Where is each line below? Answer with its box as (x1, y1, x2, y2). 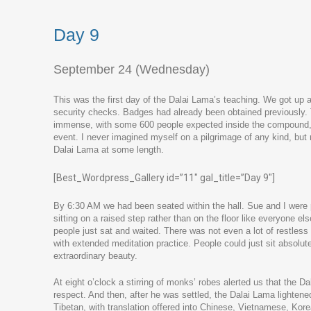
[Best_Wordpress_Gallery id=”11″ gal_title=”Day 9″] (53, 171, 275, 183)
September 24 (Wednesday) (53, 62, 210, 76)
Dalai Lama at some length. (53, 144, 164, 155)
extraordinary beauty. (53, 250, 137, 261)
